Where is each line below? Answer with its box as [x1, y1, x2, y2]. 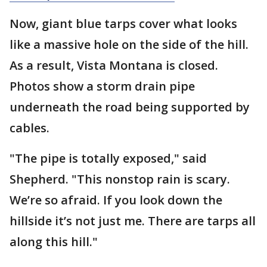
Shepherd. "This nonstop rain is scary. [10, 171, 230, 187]
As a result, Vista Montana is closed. [10, 57, 218, 73]
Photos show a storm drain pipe [10, 78, 195, 94]
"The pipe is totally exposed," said [10, 150, 207, 166]
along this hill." [10, 234, 98, 250]
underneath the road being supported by [10, 99, 250, 115]
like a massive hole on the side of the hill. [10, 36, 249, 52]
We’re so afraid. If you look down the [10, 192, 222, 208]
